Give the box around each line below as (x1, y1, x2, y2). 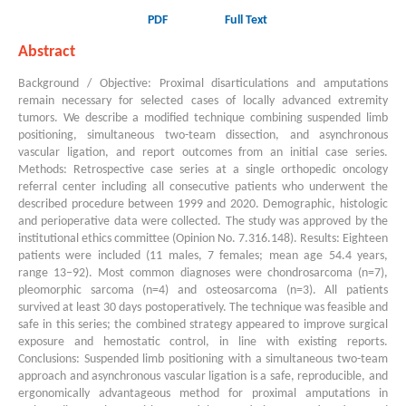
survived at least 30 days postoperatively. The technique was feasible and (18, 301, 388, 315)
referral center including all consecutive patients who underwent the (18, 180, 388, 195)
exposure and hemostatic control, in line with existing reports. (18, 335, 388, 350)
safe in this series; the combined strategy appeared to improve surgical (18, 318, 388, 333)
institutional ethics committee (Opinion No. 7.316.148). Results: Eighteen (18, 232, 388, 246)
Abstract (18, 43, 75, 62)
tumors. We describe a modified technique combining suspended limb (18, 111, 388, 126)
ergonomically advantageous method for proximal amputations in (18, 387, 388, 401)
